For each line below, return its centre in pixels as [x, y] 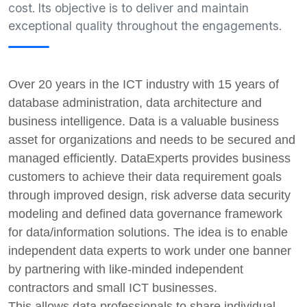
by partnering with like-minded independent [126, 270]
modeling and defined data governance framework [145, 214]
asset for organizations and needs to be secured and [152, 140]
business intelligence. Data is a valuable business [144, 122]
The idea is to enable [231, 233]
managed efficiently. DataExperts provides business [149, 159]
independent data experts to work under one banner [150, 251]
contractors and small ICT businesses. [114, 288]
